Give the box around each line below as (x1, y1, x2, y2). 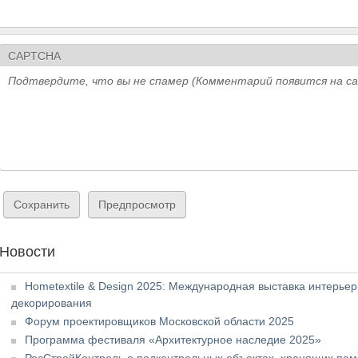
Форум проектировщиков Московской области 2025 (25, 314, 295, 328)
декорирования (11, 296, 93, 309)
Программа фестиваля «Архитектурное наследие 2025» (25, 332, 322, 346)
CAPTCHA (8, 50, 62, 63)
